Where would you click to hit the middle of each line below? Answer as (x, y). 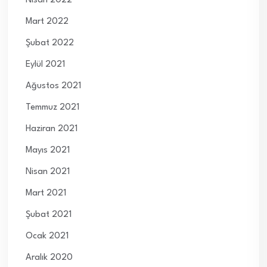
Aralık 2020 (49, 258)
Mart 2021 (46, 194)
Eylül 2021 (45, 65)
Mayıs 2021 (48, 151)
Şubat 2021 (49, 215)
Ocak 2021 (47, 237)
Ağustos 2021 (53, 86)
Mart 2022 (47, 22)
